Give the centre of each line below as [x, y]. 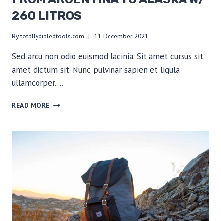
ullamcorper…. [37, 83]
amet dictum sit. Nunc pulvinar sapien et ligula [96, 69]
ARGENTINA [68, 113]
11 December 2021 [121, 36]
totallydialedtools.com [53, 36]
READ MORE [31, 105]
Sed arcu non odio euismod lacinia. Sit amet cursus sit [108, 56]
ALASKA [62, 133]
